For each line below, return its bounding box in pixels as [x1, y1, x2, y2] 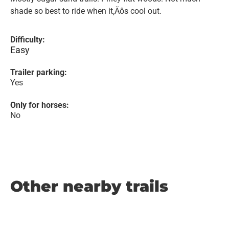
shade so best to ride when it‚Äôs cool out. [10, 6, 162, 16]
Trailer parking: [10, 67, 67, 77]
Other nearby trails [10, 177, 168, 196]
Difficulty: [10, 35, 45, 44]
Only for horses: [10, 100, 69, 110]
